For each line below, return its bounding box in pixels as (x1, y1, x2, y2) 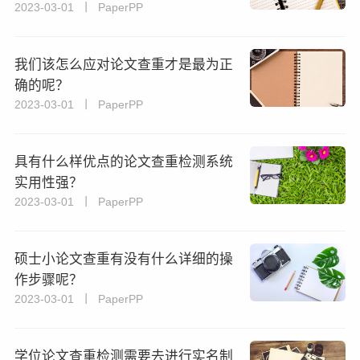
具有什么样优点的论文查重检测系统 (14, 154, 233, 170)
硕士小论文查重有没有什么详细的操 (14, 251, 233, 267)
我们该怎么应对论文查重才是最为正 (14, 57, 233, 73)
